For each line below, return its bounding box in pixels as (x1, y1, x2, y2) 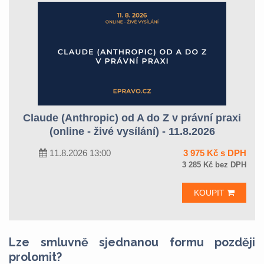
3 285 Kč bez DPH (182, 160, 246, 169)
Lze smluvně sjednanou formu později (9, 236, 255, 249)
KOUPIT (194, 188, 227, 197)
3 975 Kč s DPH (183, 148, 246, 158)
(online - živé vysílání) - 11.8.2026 (49, 126, 215, 137)
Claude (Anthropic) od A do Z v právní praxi (23, 112, 241, 124)
